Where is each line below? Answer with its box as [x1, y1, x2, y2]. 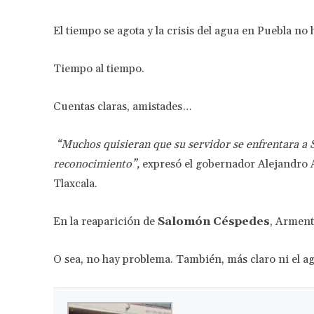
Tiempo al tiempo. [53, 61, 144, 76]
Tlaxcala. [53, 176, 97, 191]
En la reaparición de [53, 214, 155, 228]
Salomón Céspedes [155, 214, 270, 228]
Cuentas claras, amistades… [53, 99, 191, 114]
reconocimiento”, [53, 156, 139, 171]
